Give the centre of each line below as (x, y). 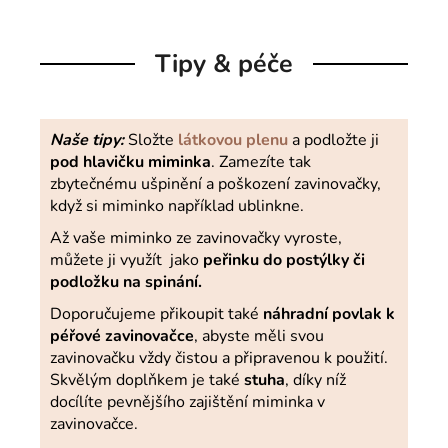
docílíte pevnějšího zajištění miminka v (187, 402)
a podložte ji (333, 140)
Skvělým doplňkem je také (147, 380)
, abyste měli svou (259, 336)
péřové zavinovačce (122, 336)
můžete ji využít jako (126, 260)
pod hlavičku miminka (130, 162)
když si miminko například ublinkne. (177, 206)
